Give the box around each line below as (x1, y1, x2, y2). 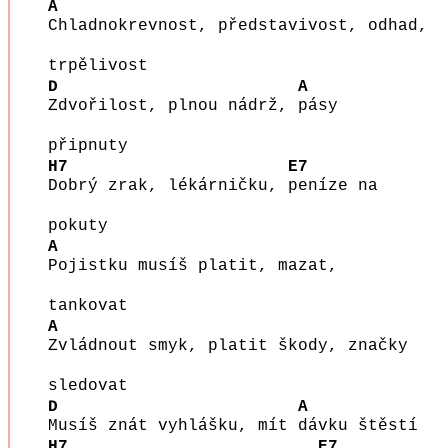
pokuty (47, 216, 128, 235)
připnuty (47, 136, 148, 155)
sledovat (47, 376, 148, 395)
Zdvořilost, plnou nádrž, (47, 96, 298, 115)
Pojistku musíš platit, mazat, (47, 256, 338, 275)
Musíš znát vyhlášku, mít (47, 416, 298, 435)
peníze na (287, 176, 378, 195)
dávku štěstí (297, 416, 438, 435)
